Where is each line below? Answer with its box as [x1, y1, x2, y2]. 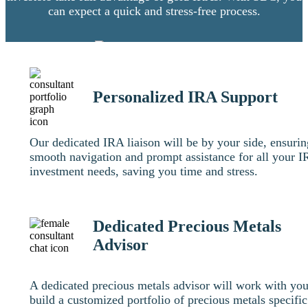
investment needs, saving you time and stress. [30, 164, 258, 179]
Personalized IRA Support [93, 88, 278, 107]
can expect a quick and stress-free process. [47, 3, 261, 18]
